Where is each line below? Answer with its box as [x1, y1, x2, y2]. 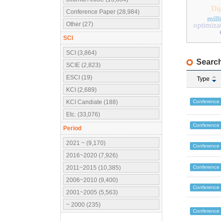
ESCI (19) [66, 74, 92, 81]
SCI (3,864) [66, 49, 97, 56]
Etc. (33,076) [66, 111, 100, 118]
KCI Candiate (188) [66, 99, 118, 106]
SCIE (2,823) [66, 62, 101, 69]
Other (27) [66, 21, 93, 28]
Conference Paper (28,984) [66, 8, 140, 15]
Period [63, 125, 81, 132]
